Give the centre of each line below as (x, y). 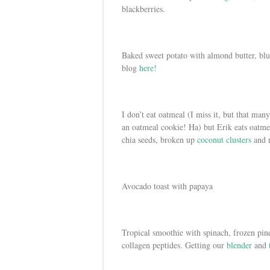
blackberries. (143, 8)
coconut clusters (224, 139)
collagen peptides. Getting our (174, 245)
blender (239, 245)
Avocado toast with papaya (167, 186)
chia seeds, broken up (159, 139)
